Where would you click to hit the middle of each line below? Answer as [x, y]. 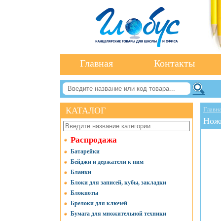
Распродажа [94, 140]
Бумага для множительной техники [118, 214]
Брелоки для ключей [99, 203]
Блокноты [84, 193]
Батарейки [85, 151]
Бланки [81, 172]
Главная [96, 63]
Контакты [174, 63]
